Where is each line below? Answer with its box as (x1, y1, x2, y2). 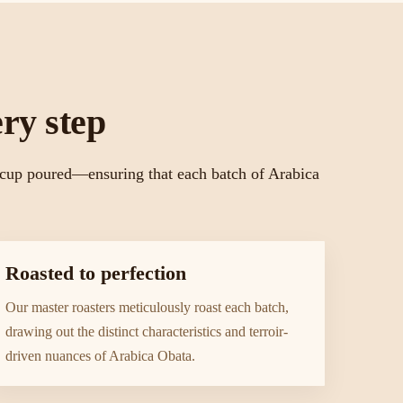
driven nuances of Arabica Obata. (5, 348, 195, 363)
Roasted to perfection (5, 262, 186, 284)
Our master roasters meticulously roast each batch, (5, 300, 289, 315)
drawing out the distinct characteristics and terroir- (5, 324, 288, 339)
